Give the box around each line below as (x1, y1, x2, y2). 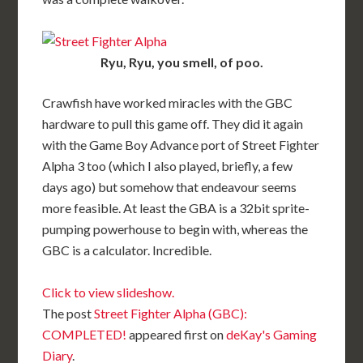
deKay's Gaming (226, 327, 318, 343)
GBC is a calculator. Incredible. (42, 242, 212, 258)
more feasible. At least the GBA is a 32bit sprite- (42, 200, 310, 216)
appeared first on (126, 327, 227, 343)
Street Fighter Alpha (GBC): (94, 305, 248, 322)
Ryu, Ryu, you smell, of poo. (100, 54, 263, 70)
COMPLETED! (42, 327, 127, 343)
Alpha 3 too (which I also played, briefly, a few (42, 158, 293, 174)
